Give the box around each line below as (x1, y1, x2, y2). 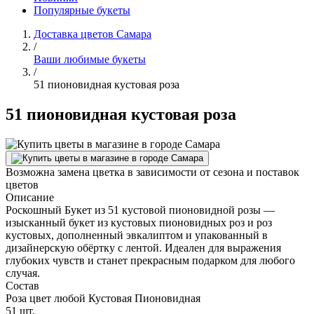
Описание (6, 191, 54, 203)
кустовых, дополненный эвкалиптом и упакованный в (6, 228, 268, 241)
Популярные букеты (34, 4, 130, 16)
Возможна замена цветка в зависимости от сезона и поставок (6, 165, 299, 178)
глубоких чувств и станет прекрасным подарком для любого (6, 254, 295, 266)
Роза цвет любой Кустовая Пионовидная (6, 292, 200, 304)
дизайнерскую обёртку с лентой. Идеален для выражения (6, 241, 281, 254)
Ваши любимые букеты (34, 53, 146, 65)
